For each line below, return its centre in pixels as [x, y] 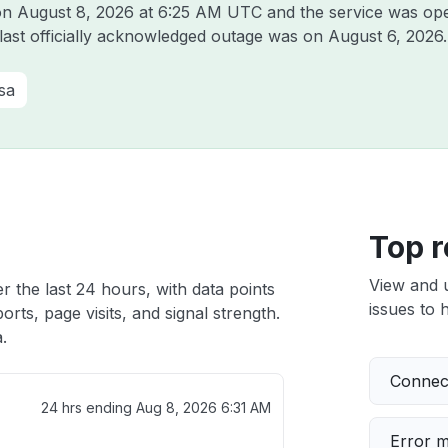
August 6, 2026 [385, 36]
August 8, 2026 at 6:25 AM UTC [139, 12]
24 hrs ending [88, 407]
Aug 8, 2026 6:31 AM [203, 407]
